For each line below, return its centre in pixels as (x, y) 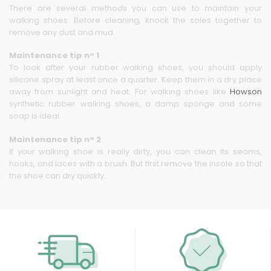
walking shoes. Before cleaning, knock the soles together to (135, 20)
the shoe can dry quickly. (58, 175)
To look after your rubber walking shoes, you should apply (135, 68)
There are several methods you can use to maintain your (135, 8)
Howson (246, 92)
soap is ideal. (35, 116)
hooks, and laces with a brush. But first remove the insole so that (135, 163)
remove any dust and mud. (62, 32)
